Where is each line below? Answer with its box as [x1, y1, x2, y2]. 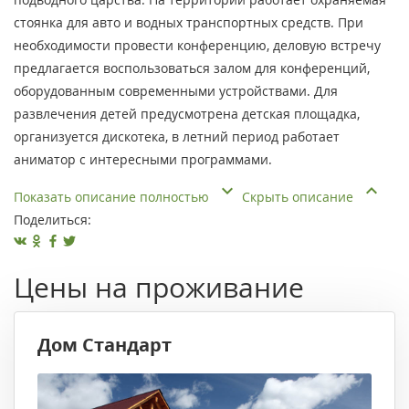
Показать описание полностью [14, 188, 213, 206]
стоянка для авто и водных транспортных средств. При [14, 14, 363, 32]
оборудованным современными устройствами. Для [14, 82, 338, 100]
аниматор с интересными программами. [14, 151, 272, 169]
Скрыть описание [242, 188, 357, 206]
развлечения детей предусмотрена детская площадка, [14, 105, 360, 123]
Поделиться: [14, 211, 91, 229]
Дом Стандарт [37, 332, 172, 358]
